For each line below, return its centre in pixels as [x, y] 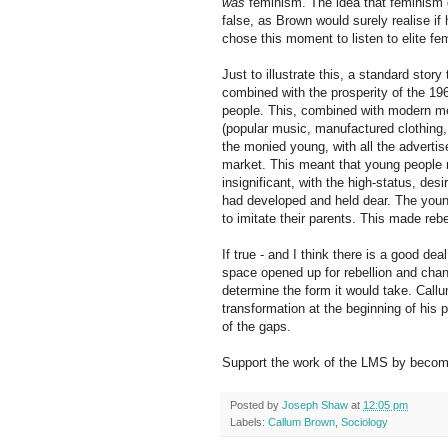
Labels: [249, 422]
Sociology [364, 422]
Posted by [256, 405]
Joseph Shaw [315, 405]
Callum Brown [301, 422]
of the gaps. [256, 327]
